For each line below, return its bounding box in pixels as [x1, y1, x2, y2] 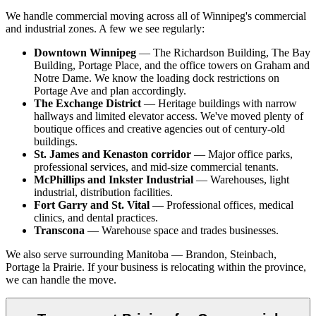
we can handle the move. [6, 273, 116, 286]
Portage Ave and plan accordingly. [34, 84, 186, 97]
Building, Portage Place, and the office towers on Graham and [34, 59, 310, 71]
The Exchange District [34, 97, 141, 109]
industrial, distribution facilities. [34, 186, 173, 198]
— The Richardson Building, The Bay [136, 46, 310, 59]
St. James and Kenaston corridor [34, 147, 191, 160]
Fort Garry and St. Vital [34, 198, 150, 211]
